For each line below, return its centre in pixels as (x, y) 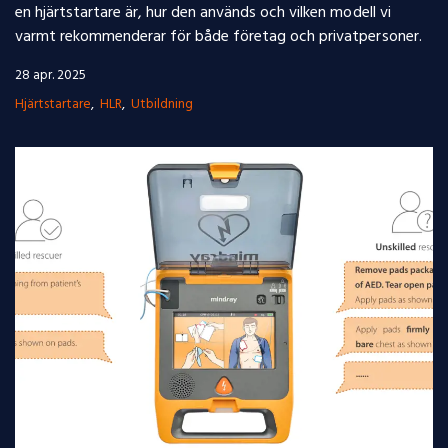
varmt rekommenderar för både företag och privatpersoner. (218, 36)
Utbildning (162, 104)
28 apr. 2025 (51, 75)
